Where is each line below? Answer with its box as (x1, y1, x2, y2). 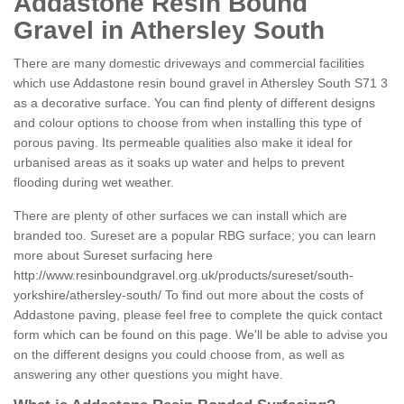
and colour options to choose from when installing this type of (14, 115, 362, 131)
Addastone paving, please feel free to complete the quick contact (14, 308, 382, 323)
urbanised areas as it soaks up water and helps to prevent (14, 155, 344, 170)
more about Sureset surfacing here (14, 248, 213, 263)
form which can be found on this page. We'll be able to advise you (14, 327, 388, 343)
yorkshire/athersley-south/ (14, 288, 161, 303)
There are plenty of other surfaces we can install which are (14, 208, 347, 224)
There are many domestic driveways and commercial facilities (14, 56, 364, 71)
